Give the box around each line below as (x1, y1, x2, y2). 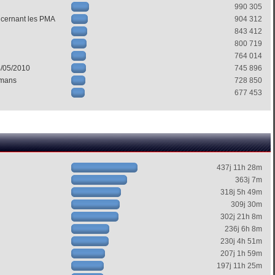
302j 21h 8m (220, 212, 262, 221)
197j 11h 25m (216, 261, 262, 270)
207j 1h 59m (220, 249, 262, 258)
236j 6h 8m (224, 225, 262, 233)
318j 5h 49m (220, 188, 262, 196)
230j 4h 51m (220, 237, 262, 246)
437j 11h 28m (216, 163, 262, 172)
